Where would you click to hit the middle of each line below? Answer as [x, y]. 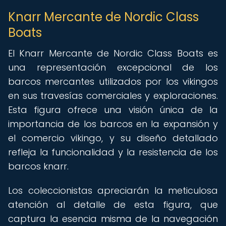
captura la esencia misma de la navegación [113, 219]
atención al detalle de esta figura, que [113, 205]
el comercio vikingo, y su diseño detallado [113, 138]
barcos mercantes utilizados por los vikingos [113, 81]
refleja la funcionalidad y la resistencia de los [113, 152]
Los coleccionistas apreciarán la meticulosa [113, 190]
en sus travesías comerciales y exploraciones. [113, 96]
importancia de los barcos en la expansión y [113, 124]
